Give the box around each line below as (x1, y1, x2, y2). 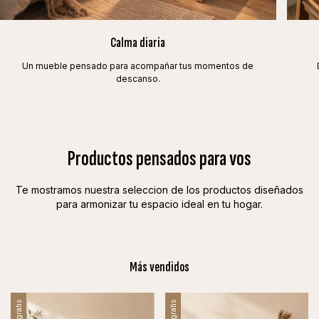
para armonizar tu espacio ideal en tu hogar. (56, 198, 263, 211)
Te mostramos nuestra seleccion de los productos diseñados (16, 184, 303, 197)
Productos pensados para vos (68, 146, 251, 172)
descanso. (115, 73, 160, 85)
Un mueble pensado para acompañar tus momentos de (22, 61, 254, 72)
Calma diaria (110, 34, 166, 52)
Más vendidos (130, 258, 189, 276)
